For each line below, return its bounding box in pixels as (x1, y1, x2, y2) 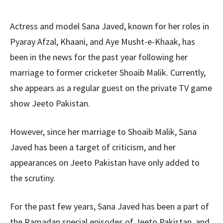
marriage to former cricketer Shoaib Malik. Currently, (10, 67, 206, 79)
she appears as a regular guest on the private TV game (10, 82, 212, 94)
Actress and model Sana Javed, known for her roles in (10, 20, 209, 32)
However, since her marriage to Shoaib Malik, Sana (10, 126, 197, 138)
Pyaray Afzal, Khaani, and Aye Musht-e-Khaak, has (10, 36, 195, 48)
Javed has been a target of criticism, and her (10, 141, 176, 153)
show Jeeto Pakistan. (10, 98, 90, 110)
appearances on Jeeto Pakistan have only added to (10, 157, 200, 169)
